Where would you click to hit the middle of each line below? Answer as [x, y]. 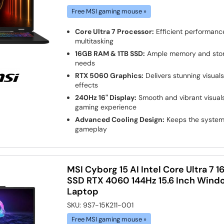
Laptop [83, 191]
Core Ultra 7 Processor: [115, 31]
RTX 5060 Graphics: [109, 75]
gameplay [91, 129]
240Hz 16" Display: [106, 97]
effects [87, 85]
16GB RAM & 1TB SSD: [110, 53]
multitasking [94, 41]
